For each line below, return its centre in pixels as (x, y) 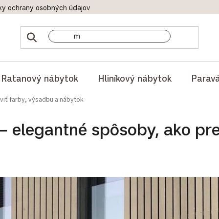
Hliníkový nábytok (135, 78)
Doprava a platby (139, 8)
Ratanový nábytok (40, 78)
